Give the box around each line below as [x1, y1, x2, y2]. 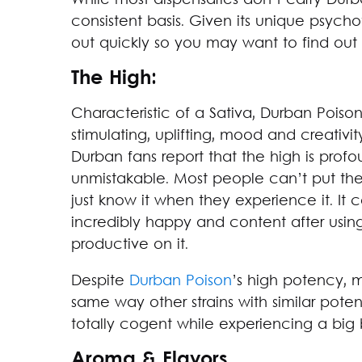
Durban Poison [129, 271, 232, 292]
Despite [71, 271, 129, 292]
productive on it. [71, 234, 188, 255]
